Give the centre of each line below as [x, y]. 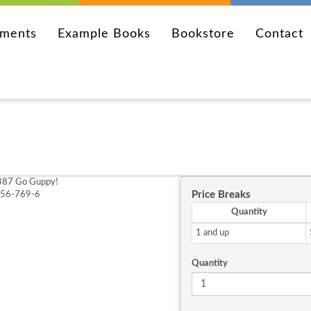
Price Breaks [221, 195]
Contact [279, 34]
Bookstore [203, 34]
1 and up [212, 233]
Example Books [104, 34]
